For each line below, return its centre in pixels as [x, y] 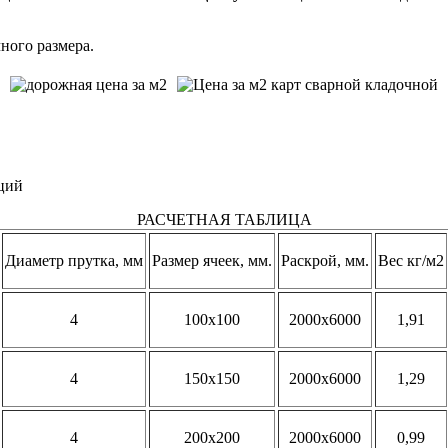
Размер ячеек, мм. [211, 260]
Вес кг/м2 [410, 260]
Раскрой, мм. [324, 260]
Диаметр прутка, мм [73, 260]
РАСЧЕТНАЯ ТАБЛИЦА [224, 219]
